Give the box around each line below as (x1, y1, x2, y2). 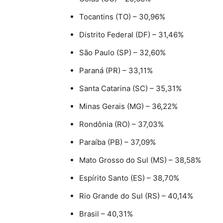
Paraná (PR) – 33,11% (79, 65, 153, 75)
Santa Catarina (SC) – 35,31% (79, 83, 182, 93)
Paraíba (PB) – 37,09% (79, 137, 156, 147)
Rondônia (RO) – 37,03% (79, 119, 164, 129)
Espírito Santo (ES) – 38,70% (79, 173, 179, 183)
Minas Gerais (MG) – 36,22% (79, 101, 178, 111)
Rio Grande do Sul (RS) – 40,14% (79, 191, 193, 201)
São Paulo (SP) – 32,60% (79, 47, 166, 57)
